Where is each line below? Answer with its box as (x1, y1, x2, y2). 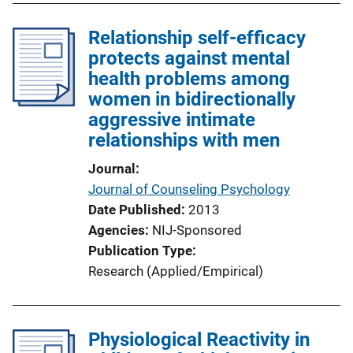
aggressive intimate (88, 108, 255, 131)
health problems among (88, 67, 290, 90)
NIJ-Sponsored (152, 221, 242, 238)
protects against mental (88, 46, 290, 69)
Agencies (88, 221, 145, 238)
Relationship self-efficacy (88, 26, 306, 49)
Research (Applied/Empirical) (88, 262, 263, 279)
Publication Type (88, 242, 192, 258)
